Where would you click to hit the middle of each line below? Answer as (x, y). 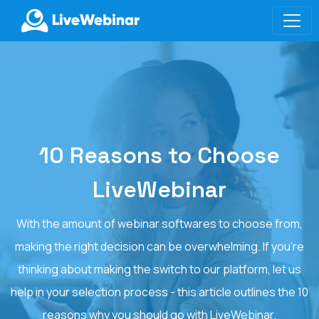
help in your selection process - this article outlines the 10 (159, 292)
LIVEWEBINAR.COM (79, 74)
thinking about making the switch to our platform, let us (159, 269)
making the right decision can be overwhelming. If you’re (159, 246)
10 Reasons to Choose (159, 155)
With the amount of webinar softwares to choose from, (159, 224)
